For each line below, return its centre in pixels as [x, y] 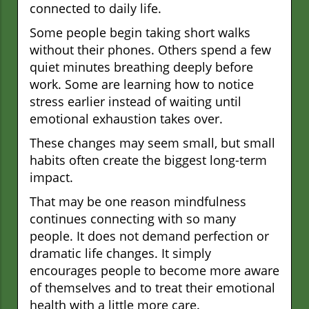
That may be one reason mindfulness [138, 201]
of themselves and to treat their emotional [152, 287]
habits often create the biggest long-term [148, 160]
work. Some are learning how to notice [142, 84]
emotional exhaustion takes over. [126, 118]
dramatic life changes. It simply [120, 253]
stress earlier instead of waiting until [136, 101]
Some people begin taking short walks [140, 32]
